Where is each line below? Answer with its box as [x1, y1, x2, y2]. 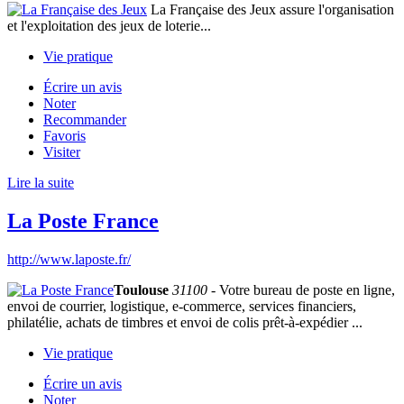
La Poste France [7, 208, 159, 233]
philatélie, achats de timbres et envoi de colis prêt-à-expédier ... [7, 314, 363, 330]
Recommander [43, 111, 126, 127]
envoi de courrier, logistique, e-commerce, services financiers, [7, 298, 356, 314]
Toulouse [114, 281, 169, 298]
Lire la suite [7, 174, 74, 190]
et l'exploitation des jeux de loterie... [7, 17, 211, 33]
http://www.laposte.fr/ [7, 251, 131, 267]
